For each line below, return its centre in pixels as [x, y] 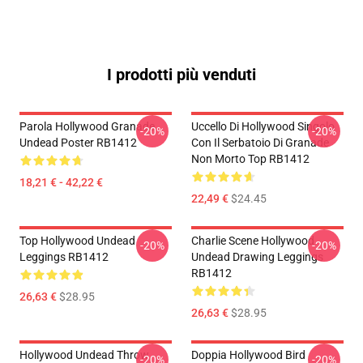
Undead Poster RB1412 [78, 143]
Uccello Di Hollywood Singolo [263, 126]
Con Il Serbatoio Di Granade [260, 143]
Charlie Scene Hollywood [253, 241]
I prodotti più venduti [181, 75]
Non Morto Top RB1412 [250, 159]
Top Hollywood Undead [77, 241]
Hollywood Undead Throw [84, 355]
